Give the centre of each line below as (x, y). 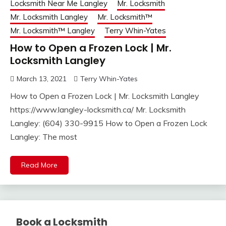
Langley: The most (44, 136)
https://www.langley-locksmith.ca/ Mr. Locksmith (98, 109)
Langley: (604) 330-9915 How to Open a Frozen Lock (109, 123)
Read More (39, 165)
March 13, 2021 (42, 78)
